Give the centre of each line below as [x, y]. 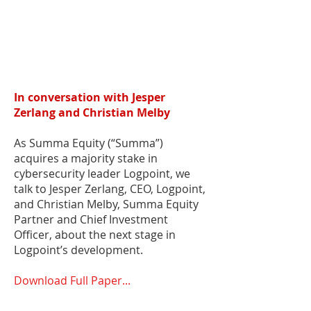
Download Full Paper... [72, 280]
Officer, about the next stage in [95, 235]
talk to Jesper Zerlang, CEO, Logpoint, [110, 189]
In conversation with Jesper [90, 97]
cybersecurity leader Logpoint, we [102, 174]
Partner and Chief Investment [91, 219]
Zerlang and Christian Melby [92, 112]
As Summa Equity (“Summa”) [89, 143]
